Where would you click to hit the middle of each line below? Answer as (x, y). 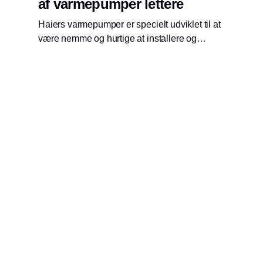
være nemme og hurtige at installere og (117, 39)
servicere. (58, 53)
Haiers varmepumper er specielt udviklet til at (129, 25)
